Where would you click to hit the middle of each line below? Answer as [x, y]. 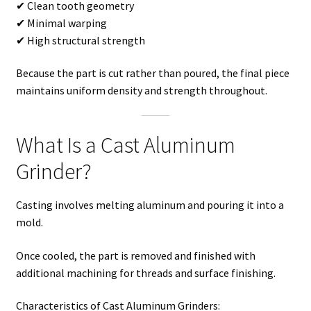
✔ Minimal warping [61, 23]
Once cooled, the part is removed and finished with [135, 255]
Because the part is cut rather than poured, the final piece [152, 73]
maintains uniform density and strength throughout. [141, 91]
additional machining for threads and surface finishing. [145, 272]
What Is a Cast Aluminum [125, 145]
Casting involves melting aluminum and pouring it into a [150, 204]
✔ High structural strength [80, 40]
